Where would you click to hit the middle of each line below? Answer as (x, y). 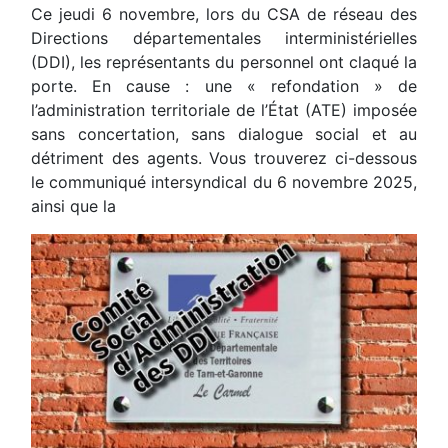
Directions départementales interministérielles (224, 37)
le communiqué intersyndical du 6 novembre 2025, (224, 181)
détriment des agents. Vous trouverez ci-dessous (224, 157)
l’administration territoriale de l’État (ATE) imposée (224, 109)
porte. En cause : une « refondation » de (224, 85)
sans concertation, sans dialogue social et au (224, 133)
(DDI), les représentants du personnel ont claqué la (224, 61)
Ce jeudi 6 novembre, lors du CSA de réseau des (224, 13)
